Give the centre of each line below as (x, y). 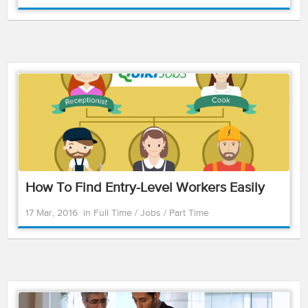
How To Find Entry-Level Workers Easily (145, 188)
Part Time (189, 213)
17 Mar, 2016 (52, 213)
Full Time (114, 213)
